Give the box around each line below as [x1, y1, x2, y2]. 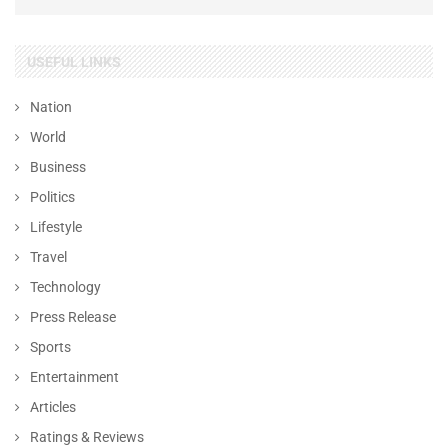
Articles [30, 399, 76, 415]
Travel [30, 249, 67, 265]
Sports [30, 339, 71, 355]
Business [30, 159, 86, 175]
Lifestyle [30, 219, 82, 235]
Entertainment [30, 369, 119, 385]
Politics [30, 189, 75, 205]
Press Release [30, 309, 116, 325]
